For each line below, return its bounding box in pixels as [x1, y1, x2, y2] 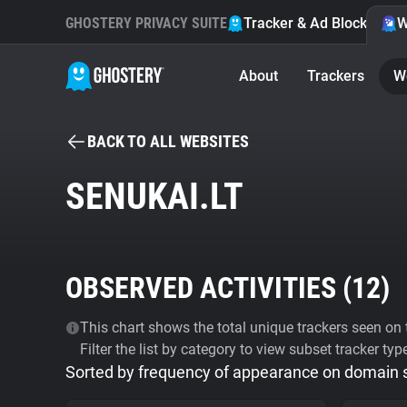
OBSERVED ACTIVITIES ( [65, 271, 352, 305]
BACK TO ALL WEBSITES [87, 132, 249, 151]
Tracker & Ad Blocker [243, 15, 381, 32]
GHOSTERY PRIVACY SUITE [65, 15, 227, 32]
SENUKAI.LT [65, 175, 243, 218]
